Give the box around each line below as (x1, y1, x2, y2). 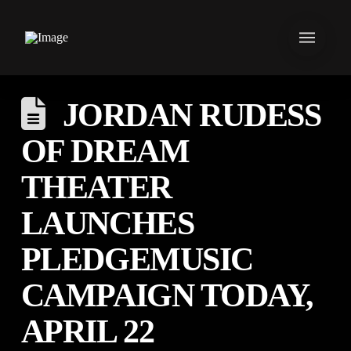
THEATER (20, 169, 172, 205)
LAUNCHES (20, 205, 194, 241)
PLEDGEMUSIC (20, 241, 253, 277)
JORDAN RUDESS (62, 97, 321, 133)
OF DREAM (20, 133, 190, 169)
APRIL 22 (20, 313, 154, 349)
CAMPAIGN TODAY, (20, 277, 313, 313)
